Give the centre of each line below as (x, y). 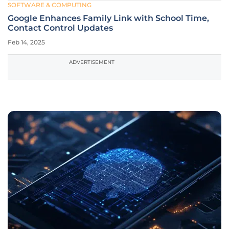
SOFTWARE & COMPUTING (50, 5)
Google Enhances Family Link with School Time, (108, 18)
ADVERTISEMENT (92, 62)
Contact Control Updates (60, 28)
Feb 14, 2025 (26, 42)
